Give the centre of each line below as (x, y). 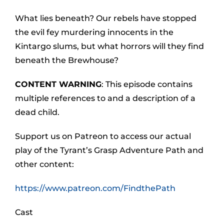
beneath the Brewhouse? (67, 60)
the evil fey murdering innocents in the (94, 32)
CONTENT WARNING (58, 84)
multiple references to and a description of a (105, 98)
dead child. (37, 112)
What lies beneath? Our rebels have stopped (106, 18)
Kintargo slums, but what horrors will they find (109, 46)
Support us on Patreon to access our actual (103, 136)
